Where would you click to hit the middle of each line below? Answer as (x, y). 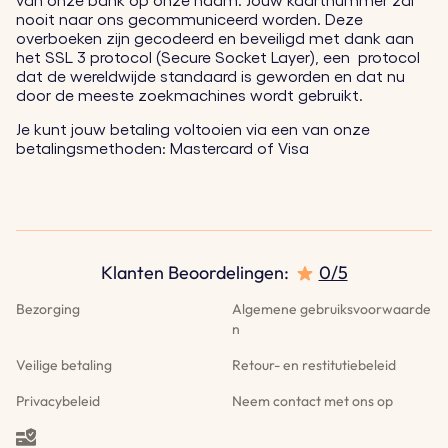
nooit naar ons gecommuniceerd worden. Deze (189, 20)
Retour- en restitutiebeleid (314, 365)
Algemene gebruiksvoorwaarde (332, 309)
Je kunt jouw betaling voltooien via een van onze (193, 130)
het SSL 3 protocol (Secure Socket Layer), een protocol (218, 58)
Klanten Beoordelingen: (194, 272)
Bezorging (48, 309)
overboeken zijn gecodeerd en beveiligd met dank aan (215, 39)
